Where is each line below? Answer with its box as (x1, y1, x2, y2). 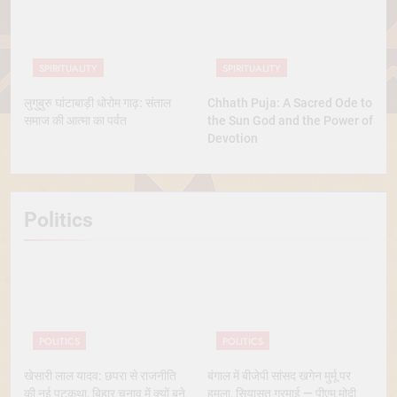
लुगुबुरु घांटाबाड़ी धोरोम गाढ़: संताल (24, 95, 171, 110)
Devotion (207, 130, 258, 145)
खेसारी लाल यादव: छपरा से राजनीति (24, 369, 176, 384)
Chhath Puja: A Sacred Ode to (207, 95, 372, 110)
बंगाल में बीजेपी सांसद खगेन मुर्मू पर (207, 369, 351, 384)
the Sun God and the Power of (207, 113, 373, 128)
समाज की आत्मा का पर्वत (24, 113, 127, 128)
